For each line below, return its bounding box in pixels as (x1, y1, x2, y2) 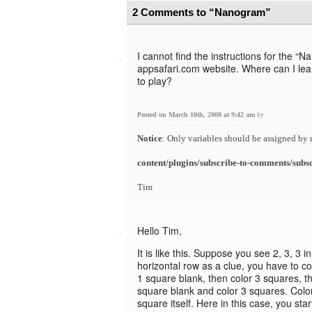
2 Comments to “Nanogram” (132, 6, 271, 18)
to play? (137, 74, 172, 88)
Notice (137, 133, 162, 143)
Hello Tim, (137, 224, 182, 237)
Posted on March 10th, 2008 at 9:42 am (137, 111, 257, 118)
